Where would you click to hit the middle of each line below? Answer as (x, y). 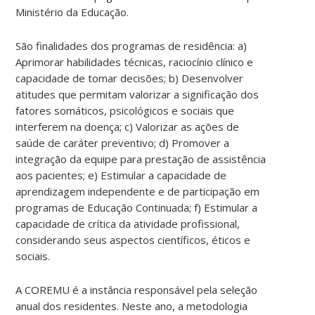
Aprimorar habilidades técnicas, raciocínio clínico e (135, 62)
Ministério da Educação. (72, 12)
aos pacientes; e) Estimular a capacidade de (121, 175)
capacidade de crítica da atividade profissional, (128, 223)
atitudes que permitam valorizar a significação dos (137, 94)
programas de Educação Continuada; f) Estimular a (137, 207)
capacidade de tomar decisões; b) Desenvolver (130, 78)
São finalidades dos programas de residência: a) (131, 45)
